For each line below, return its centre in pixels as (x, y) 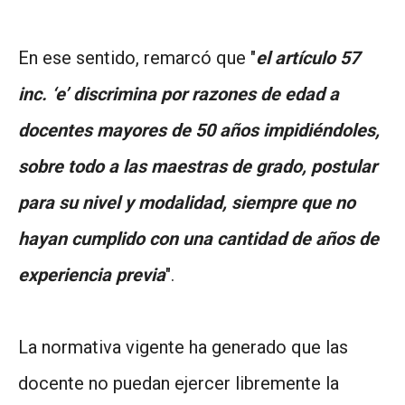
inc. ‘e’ (43, 94)
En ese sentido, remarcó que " (137, 57)
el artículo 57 (308, 57)
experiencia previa (92, 274)
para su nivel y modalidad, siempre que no (187, 202)
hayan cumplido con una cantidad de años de (198, 238)
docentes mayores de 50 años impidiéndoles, (199, 130)
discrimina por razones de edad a (206, 94)
